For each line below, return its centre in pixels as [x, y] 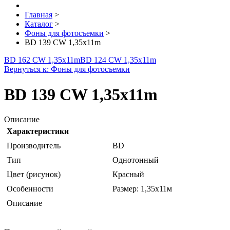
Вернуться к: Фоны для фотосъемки [67, 69]
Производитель [34, 146]
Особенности [30, 189]
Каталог [39, 24]
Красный [128, 175]
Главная [39, 15]
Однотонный [136, 160]
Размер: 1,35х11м [142, 189]
